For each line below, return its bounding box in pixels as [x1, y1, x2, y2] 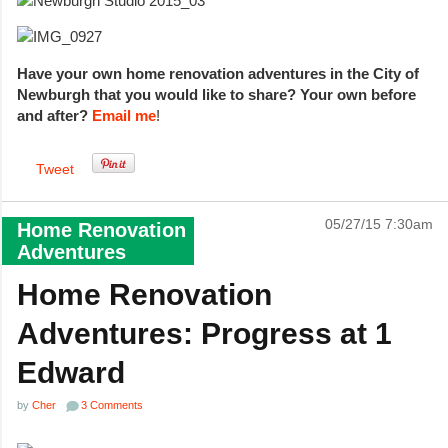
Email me [92, 106, 156, 124]
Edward [17, 356, 125, 390]
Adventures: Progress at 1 [17, 317, 392, 351]
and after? [17, 106, 92, 124]
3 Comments [81, 399, 143, 412]
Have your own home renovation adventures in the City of [17, 64, 419, 82]
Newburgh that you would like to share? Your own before [17, 85, 416, 103]
